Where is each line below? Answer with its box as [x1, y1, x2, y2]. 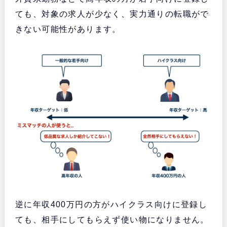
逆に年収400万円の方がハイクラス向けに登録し [15, 200, 208, 209]
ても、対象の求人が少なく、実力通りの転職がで [15, 10, 209, 19]
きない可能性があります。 [15, 25, 121, 34]
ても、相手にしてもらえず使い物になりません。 [15, 215, 209, 224]
